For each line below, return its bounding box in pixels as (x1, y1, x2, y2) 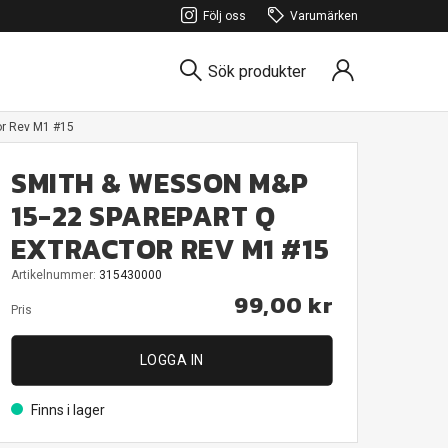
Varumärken (290, 9, 358, 23)
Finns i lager (31, 402, 105, 418)
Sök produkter (208, 61, 306, 81)
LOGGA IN (139, 352, 204, 368)
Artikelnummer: (11, 268, 99, 282)
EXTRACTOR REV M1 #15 (11, 229, 330, 270)
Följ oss (203, 9, 246, 23)
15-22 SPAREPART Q (11, 196, 276, 237)
